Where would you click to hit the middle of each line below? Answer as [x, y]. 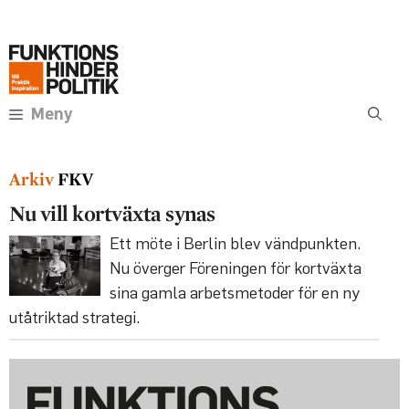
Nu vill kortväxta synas [112, 213]
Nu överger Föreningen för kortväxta [236, 267]
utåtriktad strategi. [74, 316]
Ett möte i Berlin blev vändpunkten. [235, 242]
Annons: [204, 17]
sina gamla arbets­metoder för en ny [235, 292]
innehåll [40, 56]
